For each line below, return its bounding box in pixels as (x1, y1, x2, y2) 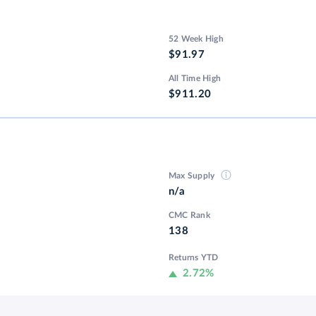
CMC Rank (169, 211, 210, 220)
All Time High (169, 74, 221, 83)
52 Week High (169, 35, 224, 44)
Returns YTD (169, 253, 219, 262)
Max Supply (169, 171, 217, 181)
